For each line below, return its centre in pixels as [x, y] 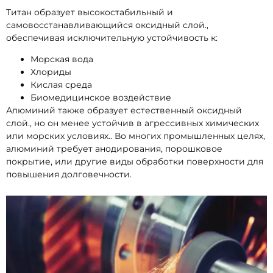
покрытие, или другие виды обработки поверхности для [135, 162]
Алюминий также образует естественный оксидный [124, 111]
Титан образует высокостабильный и [90, 12]
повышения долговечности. [69, 175]
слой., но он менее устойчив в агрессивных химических [133, 123]
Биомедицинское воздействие [101, 98]
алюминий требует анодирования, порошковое [114, 149]
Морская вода [62, 59]
